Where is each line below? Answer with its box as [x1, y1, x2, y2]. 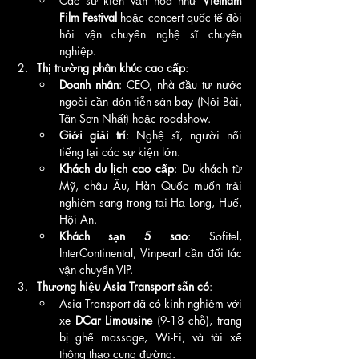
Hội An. [59, 211, 97, 227]
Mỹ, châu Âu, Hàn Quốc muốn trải [59, 177, 242, 193]
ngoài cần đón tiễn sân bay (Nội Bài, [59, 93, 242, 109]
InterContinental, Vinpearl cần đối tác [59, 244, 242, 260]
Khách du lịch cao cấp [59, 160, 174, 176]
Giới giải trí [59, 127, 126, 143]
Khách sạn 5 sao [59, 228, 188, 244]
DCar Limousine [75, 312, 153, 328]
